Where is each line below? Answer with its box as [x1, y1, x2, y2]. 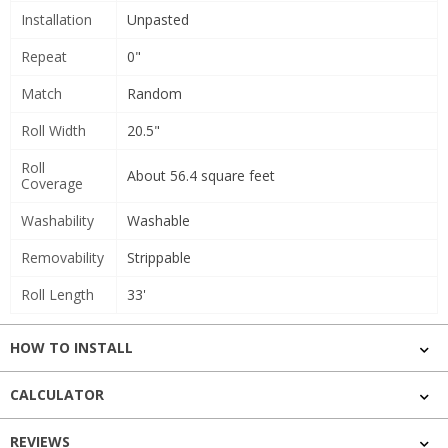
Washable [127, 211, 190, 231]
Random [127, 84, 182, 104]
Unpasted [127, 10, 189, 30]
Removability [21, 248, 104, 268]
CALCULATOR [10, 385, 104, 405]
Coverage [21, 174, 83, 194]
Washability [21, 211, 94, 231]
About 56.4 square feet [127, 166, 275, 186]
